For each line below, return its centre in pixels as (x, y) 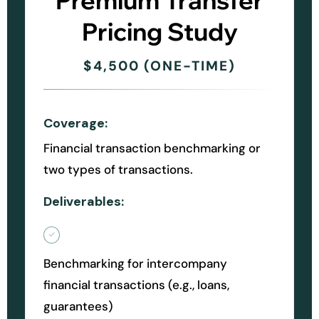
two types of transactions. (118, 170)
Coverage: (75, 124)
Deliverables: (84, 202)
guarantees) (78, 306)
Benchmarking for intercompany (135, 263)
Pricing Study (159, 32)
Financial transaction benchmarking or (152, 148)
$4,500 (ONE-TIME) (159, 66)
